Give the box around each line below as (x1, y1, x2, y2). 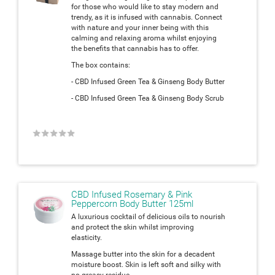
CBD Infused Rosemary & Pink (71, 188, 192, 200)
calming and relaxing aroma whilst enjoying (71, 33, 217, 42)
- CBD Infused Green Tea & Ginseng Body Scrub (71, 93, 224, 103)
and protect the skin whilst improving (71, 222, 194, 231)
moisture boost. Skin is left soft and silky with (71, 260, 221, 269)
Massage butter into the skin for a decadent (71, 249, 215, 258)
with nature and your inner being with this (71, 23, 209, 32)
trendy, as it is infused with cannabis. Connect (71, 12, 222, 21)
